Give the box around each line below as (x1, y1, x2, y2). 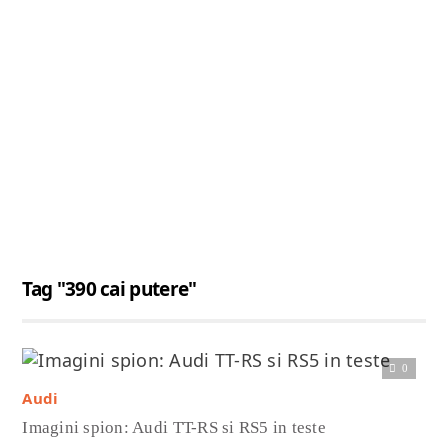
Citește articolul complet (147, 351, 301, 369)
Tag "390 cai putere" (22, 275, 197, 302)
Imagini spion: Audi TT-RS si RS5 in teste (22, 417, 326, 437)
